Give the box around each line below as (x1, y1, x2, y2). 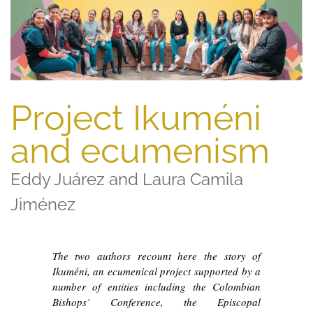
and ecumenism (10, 129, 270, 171)
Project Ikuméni (10, 96, 261, 138)
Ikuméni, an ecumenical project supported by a (52, 264, 261, 279)
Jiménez (10, 194, 75, 214)
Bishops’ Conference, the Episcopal (52, 295, 261, 310)
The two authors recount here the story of (52, 249, 261, 263)
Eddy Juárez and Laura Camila (10, 168, 243, 189)
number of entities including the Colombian (52, 279, 261, 294)
